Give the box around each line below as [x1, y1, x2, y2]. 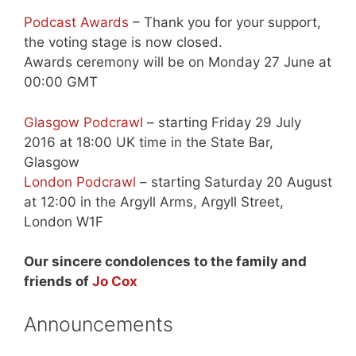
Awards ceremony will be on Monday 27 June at [24, 54, 331, 71]
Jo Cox [92, 273, 137, 290]
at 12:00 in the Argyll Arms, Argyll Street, [24, 193, 284, 210]
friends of [24, 273, 92, 290]
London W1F [24, 213, 103, 230]
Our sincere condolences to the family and [24, 253, 307, 270]
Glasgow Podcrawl [24, 114, 143, 130]
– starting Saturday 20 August [136, 173, 332, 190]
